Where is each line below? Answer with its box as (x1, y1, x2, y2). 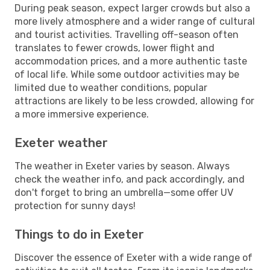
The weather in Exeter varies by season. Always (14, 160, 230, 172)
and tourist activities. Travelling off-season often (14, 28, 239, 40)
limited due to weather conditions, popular (14, 81, 207, 93)
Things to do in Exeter (14, 227, 144, 242)
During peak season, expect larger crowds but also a (14, 2, 250, 14)
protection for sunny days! (14, 199, 136, 212)
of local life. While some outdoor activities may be (14, 68, 239, 80)
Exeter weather (14, 135, 108, 150)
